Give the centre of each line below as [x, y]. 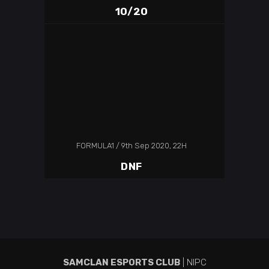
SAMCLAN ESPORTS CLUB [121, 262]
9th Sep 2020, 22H [154, 145]
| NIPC [193, 262]
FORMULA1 [95, 145]
